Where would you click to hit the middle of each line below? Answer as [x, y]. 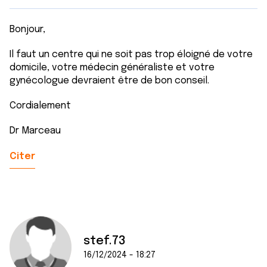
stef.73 [105, 241]
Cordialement [40, 106]
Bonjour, [27, 30]
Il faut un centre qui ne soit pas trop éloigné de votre [131, 55]
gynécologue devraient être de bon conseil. [109, 81]
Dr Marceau [38, 131]
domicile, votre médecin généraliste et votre [112, 68]
